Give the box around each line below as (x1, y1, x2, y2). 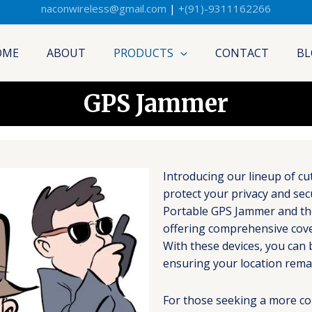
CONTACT (214, 45, 269, 61)
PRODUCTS (114, 45, 174, 61)
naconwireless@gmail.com (41, 1, 166, 15)
